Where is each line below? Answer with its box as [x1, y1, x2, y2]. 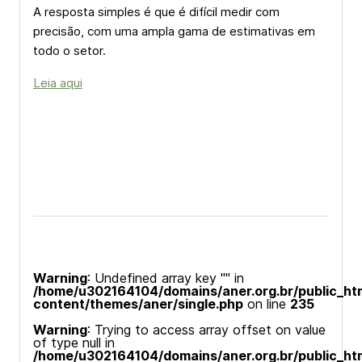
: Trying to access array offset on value [87, 322, 326, 338]
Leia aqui [33, 75, 82, 90]
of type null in [33, 335, 115, 351]
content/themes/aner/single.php [33, 296, 243, 312]
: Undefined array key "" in [87, 270, 244, 286]
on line [243, 296, 290, 312]
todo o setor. [33, 43, 106, 58]
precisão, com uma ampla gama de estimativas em [33, 23, 315, 39]
